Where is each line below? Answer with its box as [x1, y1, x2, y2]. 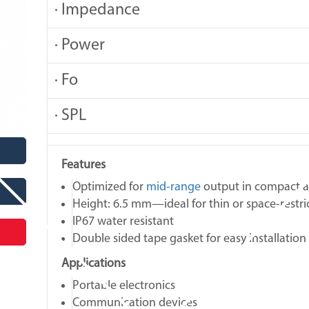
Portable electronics [72, 279, 176, 292]
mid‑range [146, 181, 201, 194]
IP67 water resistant [72, 215, 175, 228]
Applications [61, 257, 126, 270]
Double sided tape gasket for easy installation [72, 232, 307, 246]
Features [61, 159, 106, 172]
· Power [54, 37, 106, 54]
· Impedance [54, 2, 141, 19]
